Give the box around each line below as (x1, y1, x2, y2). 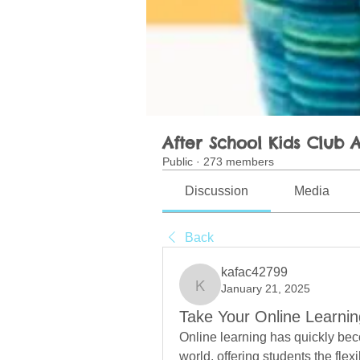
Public (162, 155, 193, 169)
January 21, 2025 (221, 282, 310, 296)
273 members (203, 155, 274, 169)
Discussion (185, 184, 249, 198)
